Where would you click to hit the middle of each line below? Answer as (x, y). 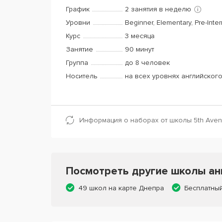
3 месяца (140, 36)
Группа (77, 63)
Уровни (78, 23)
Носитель (82, 76)
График (78, 9)
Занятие (80, 49)
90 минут (139, 49)
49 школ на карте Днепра (121, 188)
